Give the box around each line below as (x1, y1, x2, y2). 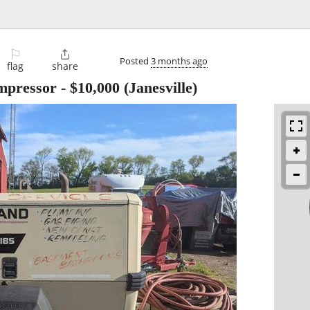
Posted (120, 54, 151, 67)
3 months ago (151, 54, 208, 67)
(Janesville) (120, 79, 197, 97)
